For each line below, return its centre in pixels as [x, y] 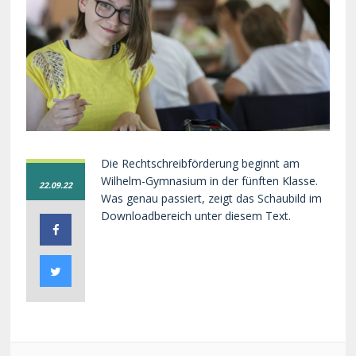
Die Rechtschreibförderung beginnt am [201, 164]
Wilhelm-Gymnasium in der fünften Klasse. [210, 181]
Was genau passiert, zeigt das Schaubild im [212, 199]
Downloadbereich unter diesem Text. [196, 216]
